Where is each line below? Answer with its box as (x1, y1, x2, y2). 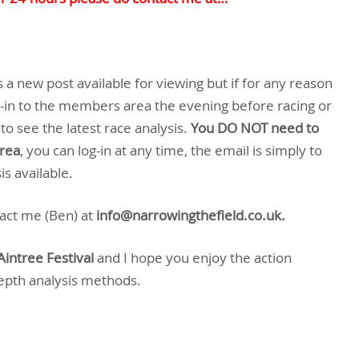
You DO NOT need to (191, 119, 319, 137)
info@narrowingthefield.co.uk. (96, 206, 285, 224)
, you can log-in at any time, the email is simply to (20, 141, 322, 159)
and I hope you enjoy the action (94, 248, 292, 267)
